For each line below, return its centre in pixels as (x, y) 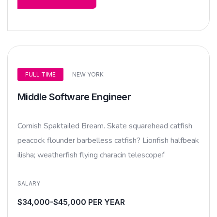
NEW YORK (88, 74)
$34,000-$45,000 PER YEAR (71, 202)
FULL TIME (40, 74)
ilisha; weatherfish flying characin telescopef (91, 155)
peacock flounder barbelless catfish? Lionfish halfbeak (108, 140)
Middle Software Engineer (74, 97)
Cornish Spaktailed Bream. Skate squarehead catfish (105, 126)
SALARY (29, 183)
